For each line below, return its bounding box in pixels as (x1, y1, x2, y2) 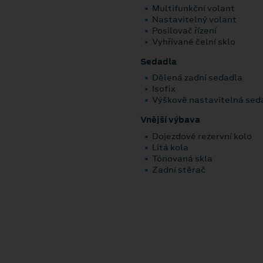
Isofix (152, 83, 176, 95)
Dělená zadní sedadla (152, 72, 242, 84)
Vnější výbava (140, 114, 200, 126)
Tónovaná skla (152, 153, 213, 165)
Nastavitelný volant (152, 13, 237, 25)
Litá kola (152, 141, 188, 154)
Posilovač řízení (152, 24, 217, 36)
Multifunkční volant (152, 2, 235, 14)
